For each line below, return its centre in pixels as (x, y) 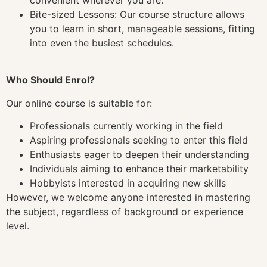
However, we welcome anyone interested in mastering (128, 198)
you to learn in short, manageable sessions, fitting (142, 28)
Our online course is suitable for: (79, 103)
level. (18, 226)
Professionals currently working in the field (126, 126)
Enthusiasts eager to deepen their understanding (139, 155)
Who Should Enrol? (50, 80)
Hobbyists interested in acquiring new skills (128, 183)
